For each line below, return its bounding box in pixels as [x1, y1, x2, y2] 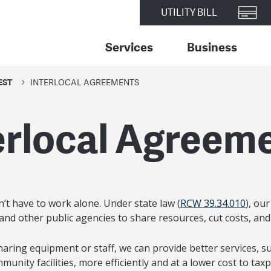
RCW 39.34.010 [180, 197, 246, 210]
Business [187, 38, 237, 55]
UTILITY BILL [161, 6, 217, 19]
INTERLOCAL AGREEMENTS [30, 76, 139, 88]
